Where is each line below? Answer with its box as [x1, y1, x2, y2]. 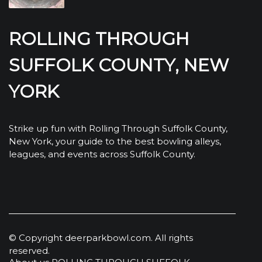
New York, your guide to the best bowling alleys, [9, 136, 221, 147]
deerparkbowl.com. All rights [65, 232, 193, 244]
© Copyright [9, 232, 65, 244]
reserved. [9, 245, 50, 257]
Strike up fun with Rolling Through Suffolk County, [9, 123, 227, 135]
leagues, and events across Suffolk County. [9, 149, 195, 160]
